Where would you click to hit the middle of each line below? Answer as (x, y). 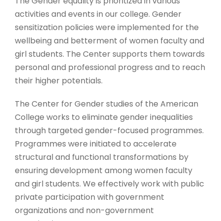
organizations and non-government (84, 210)
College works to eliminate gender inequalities (104, 117)
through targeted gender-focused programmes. (110, 130)
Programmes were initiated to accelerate (96, 144)
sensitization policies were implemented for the (107, 27)
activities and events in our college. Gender (98, 14)
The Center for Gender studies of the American (107, 104)
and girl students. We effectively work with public (110, 184)
